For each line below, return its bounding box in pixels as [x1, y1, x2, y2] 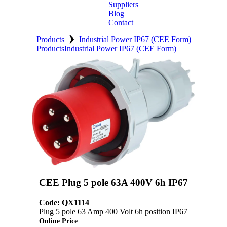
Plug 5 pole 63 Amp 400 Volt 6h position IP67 [39, 207, 187, 216]
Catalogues [4, 99, 50, 111]
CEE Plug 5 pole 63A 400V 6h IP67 [39, 177, 188, 188]
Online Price [39, 216, 78, 225]
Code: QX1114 [39, 198, 89, 207]
